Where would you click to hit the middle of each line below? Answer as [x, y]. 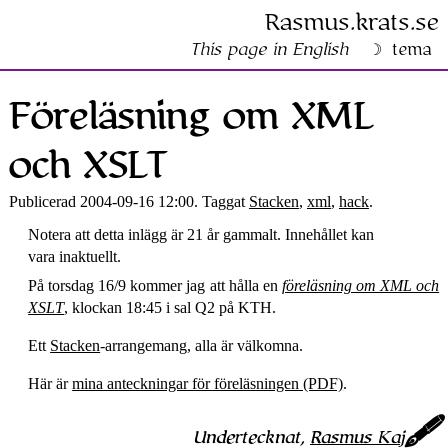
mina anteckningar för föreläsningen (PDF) [208, 383]
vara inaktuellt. [75, 256]
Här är [50, 383]
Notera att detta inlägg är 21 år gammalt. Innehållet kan [201, 234]
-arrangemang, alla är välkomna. [202, 345]
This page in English [269, 50]
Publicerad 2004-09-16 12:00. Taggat [128, 201]
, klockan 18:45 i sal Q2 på [151, 307]
